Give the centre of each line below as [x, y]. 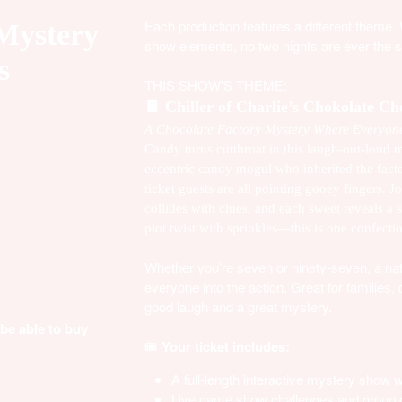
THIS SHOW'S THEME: [215, 84]
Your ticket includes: [225, 346]
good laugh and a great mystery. [238, 306]
